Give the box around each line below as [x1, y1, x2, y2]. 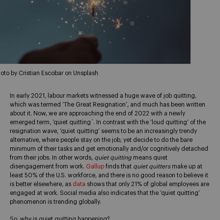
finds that [104, 163, 133, 169]
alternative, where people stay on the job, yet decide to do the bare [10, 137, 192, 143]
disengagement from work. [10, 163, 86, 169]
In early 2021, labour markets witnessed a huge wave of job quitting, [10, 92, 196, 99]
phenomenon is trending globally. [10, 198, 101, 205]
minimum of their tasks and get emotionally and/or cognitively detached [10, 145, 208, 152]
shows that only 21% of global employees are [85, 181, 209, 187]
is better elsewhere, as [10, 181, 73, 187]
